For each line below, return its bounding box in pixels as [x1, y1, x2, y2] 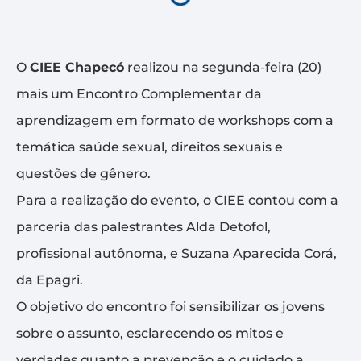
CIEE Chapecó [30, 59, 124, 75]
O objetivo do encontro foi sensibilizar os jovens [16, 298, 325, 314]
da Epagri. [16, 272, 83, 288]
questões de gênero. [16, 165, 151, 181]
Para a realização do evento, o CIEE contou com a [16, 192, 338, 208]
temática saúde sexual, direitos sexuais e [16, 139, 283, 155]
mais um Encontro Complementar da [16, 85, 262, 102]
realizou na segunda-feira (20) [124, 59, 322, 75]
